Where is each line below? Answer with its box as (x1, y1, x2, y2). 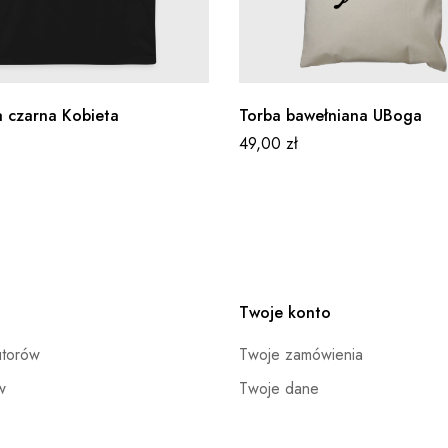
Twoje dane (239, 377, 319, 400)
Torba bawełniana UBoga (239, 104, 422, 127)
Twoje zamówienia (239, 343, 363, 366)
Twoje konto (239, 301, 331, 324)
